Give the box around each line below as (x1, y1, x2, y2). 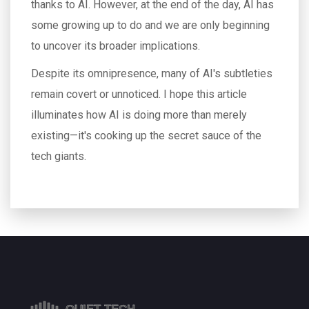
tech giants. (31, 150, 86, 163)
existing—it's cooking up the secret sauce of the (31, 129, 261, 142)
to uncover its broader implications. (31, 39, 200, 52)
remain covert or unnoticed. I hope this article (31, 88, 247, 101)
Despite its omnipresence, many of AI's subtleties (31, 67, 272, 80)
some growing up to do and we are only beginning (31, 19, 270, 32)
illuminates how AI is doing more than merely (31, 108, 247, 121)
